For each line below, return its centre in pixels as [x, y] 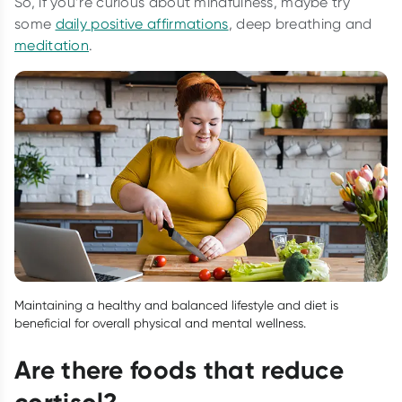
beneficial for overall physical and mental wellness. [160, 323]
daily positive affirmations [142, 24]
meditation [52, 46]
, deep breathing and [300, 24]
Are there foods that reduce [179, 370]
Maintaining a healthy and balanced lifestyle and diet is [176, 305]
